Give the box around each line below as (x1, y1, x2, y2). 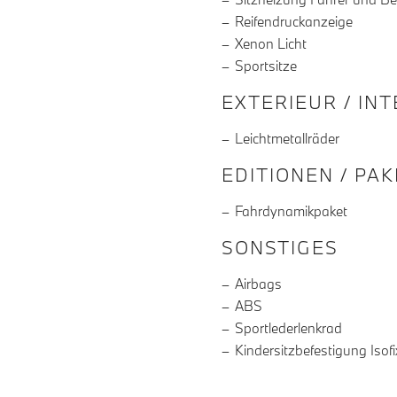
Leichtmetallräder (235, 129, 339, 148)
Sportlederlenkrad (235, 319, 342, 338)
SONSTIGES (222, 235, 339, 261)
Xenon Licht (235, 35, 307, 53)
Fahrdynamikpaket (235, 202, 347, 221)
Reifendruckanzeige (235, 12, 353, 31)
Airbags (235, 275, 282, 293)
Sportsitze (235, 57, 297, 75)
